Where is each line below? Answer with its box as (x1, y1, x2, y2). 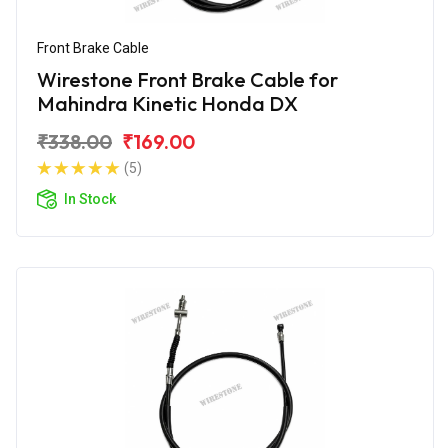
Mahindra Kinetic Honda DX (37, 90, 298, 116)
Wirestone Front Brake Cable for (37, 66, 338, 92)
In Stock (64, 190, 116, 207)
